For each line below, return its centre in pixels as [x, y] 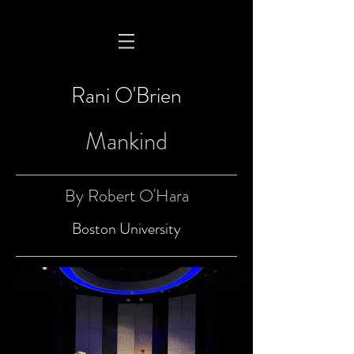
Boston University [126, 229]
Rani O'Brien [126, 96]
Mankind [126, 141]
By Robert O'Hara [126, 196]
